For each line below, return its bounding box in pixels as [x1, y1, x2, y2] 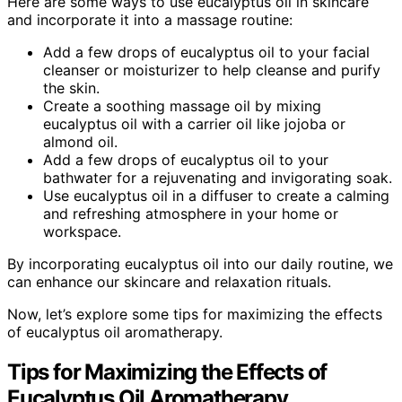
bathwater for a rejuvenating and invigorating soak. [43, 169, 392, 188]
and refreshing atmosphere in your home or [43, 205, 338, 223]
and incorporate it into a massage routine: [7, 11, 293, 30]
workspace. [43, 223, 121, 241]
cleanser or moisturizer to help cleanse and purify [43, 61, 380, 80]
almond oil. [43, 133, 118, 152]
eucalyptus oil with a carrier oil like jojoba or [43, 115, 345, 134]
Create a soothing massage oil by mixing [43, 97, 321, 116]
